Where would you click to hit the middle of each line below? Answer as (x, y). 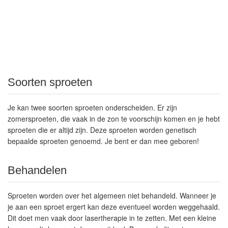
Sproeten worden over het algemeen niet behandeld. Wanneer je (112, 195)
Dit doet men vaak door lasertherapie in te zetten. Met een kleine (112, 218)
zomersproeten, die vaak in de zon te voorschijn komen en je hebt (114, 119)
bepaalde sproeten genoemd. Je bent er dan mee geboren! (103, 141)
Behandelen (37, 170)
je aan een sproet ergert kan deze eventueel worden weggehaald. (114, 207)
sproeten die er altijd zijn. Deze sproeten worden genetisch (102, 130)
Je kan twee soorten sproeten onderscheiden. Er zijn (92, 107)
